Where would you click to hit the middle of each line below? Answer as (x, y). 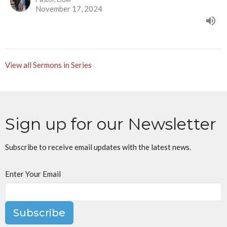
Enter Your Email (33, 174)
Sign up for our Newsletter (111, 124)
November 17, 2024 (69, 9)
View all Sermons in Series (48, 65)
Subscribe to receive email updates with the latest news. (98, 147)
